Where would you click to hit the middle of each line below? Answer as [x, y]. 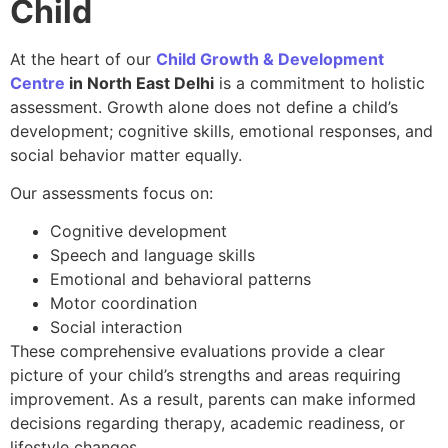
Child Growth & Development [270, 58]
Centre [37, 82]
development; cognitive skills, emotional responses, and [221, 130]
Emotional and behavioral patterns [180, 279]
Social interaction [116, 327]
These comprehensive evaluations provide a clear [197, 351]
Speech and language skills [152, 255]
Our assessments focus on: [111, 193]
